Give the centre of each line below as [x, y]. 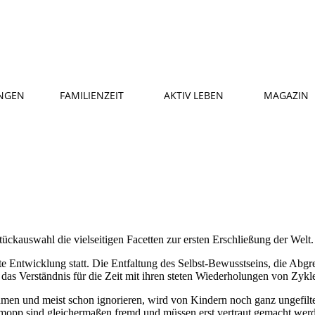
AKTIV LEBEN [194, 95]
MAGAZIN [286, 95]
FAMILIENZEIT [92, 95]
